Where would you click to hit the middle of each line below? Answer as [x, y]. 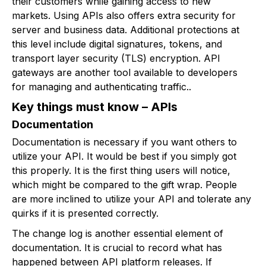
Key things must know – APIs [95, 107]
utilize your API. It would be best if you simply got [124, 156]
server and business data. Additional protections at [126, 30]
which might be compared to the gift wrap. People [124, 185]
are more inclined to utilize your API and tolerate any [132, 199]
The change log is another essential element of [118, 234]
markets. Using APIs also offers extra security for [124, 16]
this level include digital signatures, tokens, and [117, 44]
